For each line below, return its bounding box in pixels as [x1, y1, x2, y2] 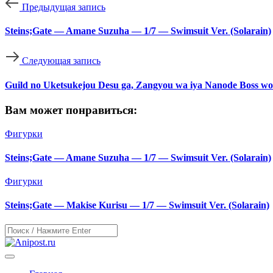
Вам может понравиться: [5, 103, 137, 116]
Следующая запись [22, 55, 101, 66]
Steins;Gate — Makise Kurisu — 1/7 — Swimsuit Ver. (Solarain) [5, 200, 269, 211]
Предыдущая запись [22, 1, 105, 12]
